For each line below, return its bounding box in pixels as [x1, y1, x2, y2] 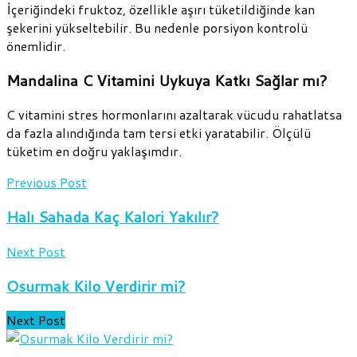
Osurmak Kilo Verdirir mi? [6, 275, 186, 296]
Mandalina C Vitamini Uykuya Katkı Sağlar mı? [6, 69, 328, 91]
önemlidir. [6, 36, 65, 55]
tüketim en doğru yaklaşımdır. [6, 142, 182, 161]
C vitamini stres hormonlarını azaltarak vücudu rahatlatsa [6, 105, 342, 124]
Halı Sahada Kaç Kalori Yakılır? [6, 206, 219, 228]
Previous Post [6, 173, 87, 192]
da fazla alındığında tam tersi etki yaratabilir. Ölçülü [6, 124, 311, 143]
